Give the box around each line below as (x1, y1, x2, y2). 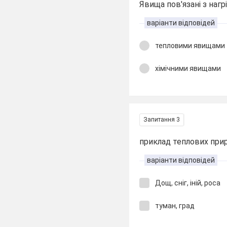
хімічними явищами (155, 64, 221, 72)
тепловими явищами (155, 42, 225, 50)
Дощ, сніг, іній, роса (155, 179, 221, 187)
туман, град (155, 201, 195, 210)
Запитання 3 (143, 116, 180, 123)
